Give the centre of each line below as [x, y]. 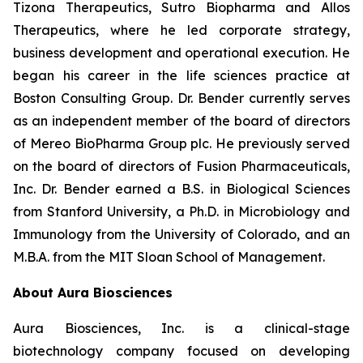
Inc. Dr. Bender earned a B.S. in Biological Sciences [181, 189]
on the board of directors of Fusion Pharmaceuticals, [181, 166]
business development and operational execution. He [181, 53]
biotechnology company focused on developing [181, 351]
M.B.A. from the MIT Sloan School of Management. [169, 257]
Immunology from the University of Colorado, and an [181, 234]
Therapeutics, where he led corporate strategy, [181, 30]
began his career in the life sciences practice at [181, 75]
